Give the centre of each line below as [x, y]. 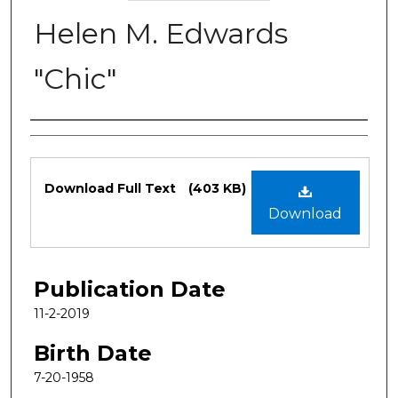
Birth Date [93, 353]
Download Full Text [112, 188]
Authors [72, 139]
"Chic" [76, 78]
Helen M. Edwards [161, 33]
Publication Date [130, 289]
